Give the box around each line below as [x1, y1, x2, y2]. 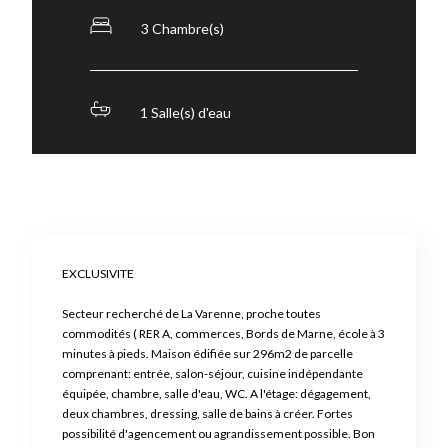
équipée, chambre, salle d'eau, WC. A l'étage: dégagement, [62, 386, 371, 402]
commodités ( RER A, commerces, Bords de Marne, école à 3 [62, 326, 385, 342]
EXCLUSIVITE [62, 266, 134, 282]
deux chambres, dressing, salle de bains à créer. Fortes [62, 406, 353, 422]
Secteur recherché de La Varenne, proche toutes [62, 306, 321, 322]
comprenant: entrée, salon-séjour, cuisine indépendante [62, 366, 363, 382]
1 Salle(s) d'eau [140, 104, 232, 122]
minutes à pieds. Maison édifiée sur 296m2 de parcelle [62, 346, 353, 362]
